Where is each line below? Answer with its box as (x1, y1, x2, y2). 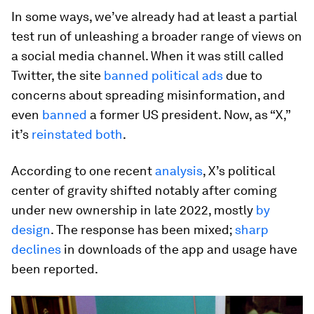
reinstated (32, 126, 93, 142)
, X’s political (203, 163, 275, 178)
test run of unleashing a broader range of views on (11, 28, 302, 43)
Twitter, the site (11, 67, 104, 83)
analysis (155, 163, 203, 178)
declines (11, 241, 61, 257)
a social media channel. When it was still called (11, 48, 284, 63)
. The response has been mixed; (50, 221, 235, 237)
